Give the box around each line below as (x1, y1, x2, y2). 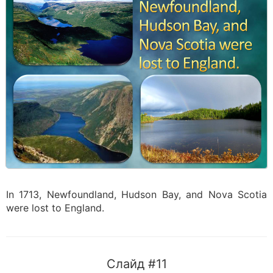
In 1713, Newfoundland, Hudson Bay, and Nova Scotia (6, 188, 267, 200)
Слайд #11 (106, 257, 167, 271)
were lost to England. (6, 202, 104, 214)
